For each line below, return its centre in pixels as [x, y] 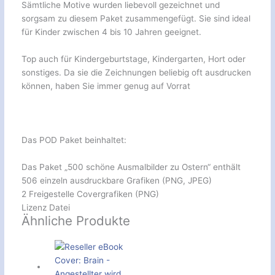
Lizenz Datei [45, 207]
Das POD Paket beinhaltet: [74, 140]
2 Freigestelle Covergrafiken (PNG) [90, 194]
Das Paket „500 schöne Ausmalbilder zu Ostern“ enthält [131, 167]
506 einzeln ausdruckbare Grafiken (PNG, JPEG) [116, 180]
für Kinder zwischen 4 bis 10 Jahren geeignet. [111, 32]
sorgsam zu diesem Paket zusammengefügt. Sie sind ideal [136, 19]
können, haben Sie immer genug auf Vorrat [106, 86]
